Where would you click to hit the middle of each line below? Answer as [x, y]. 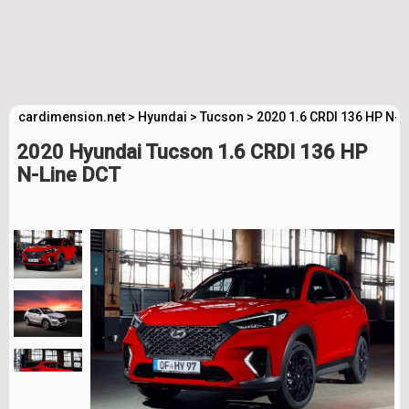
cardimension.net [72, 117]
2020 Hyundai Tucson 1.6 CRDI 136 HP [192, 152]
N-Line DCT [68, 175]
